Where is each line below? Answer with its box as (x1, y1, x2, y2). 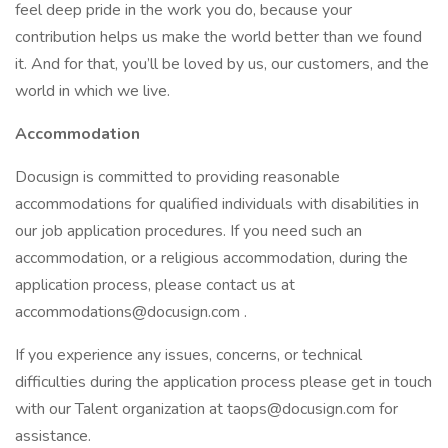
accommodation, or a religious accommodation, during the (15, 247, 408, 269)
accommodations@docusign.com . (15, 301, 247, 323)
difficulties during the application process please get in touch (15, 371, 432, 393)
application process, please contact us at (15, 274, 295, 296)
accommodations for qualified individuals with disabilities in (15, 193, 419, 215)
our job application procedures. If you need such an (15, 220, 362, 242)
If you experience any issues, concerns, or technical (15, 344, 362, 366)
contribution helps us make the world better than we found (15, 26, 422, 48)
